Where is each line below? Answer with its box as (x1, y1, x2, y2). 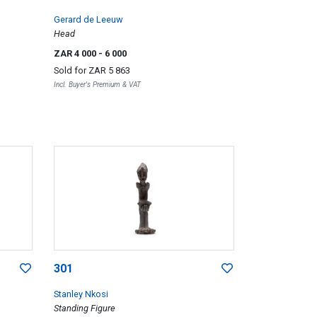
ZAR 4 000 (53, 47, 98, 59)
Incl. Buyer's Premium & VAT (53, 79, 141, 89)
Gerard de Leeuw (53, 13, 123, 25)
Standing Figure (53, 302, 115, 313)
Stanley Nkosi (53, 288, 108, 299)
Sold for (53, 64, 88, 76)
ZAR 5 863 (88, 64, 130, 76)
